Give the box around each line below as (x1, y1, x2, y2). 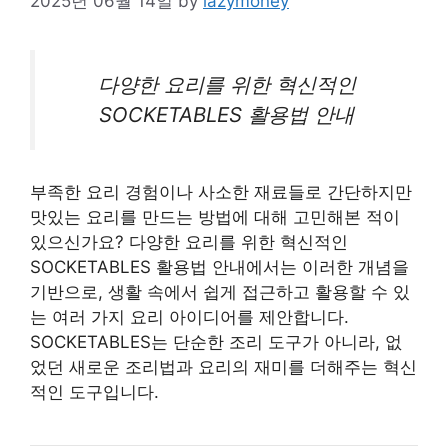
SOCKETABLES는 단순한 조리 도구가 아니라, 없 (30, 332, 402, 353)
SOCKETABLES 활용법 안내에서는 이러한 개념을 (30, 257, 409, 278)
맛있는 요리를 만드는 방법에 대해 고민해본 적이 (30, 207, 400, 228)
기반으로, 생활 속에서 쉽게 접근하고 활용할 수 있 (30, 282, 410, 303)
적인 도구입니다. (30, 382, 159, 403)
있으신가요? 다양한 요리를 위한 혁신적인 (30, 232, 348, 253)
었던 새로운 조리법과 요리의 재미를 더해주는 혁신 (30, 357, 417, 378)
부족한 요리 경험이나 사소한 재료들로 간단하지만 (30, 182, 412, 203)
